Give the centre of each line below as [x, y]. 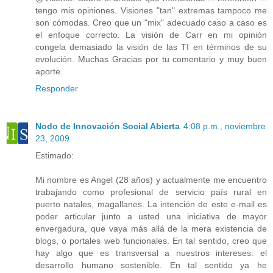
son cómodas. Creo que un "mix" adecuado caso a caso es [151, 23]
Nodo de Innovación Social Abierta [108, 126]
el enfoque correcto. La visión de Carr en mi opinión [151, 35]
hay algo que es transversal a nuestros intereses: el [151, 253]
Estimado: [55, 156]
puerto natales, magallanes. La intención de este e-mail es [151, 204]
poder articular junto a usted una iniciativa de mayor [151, 217]
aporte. [49, 72]
